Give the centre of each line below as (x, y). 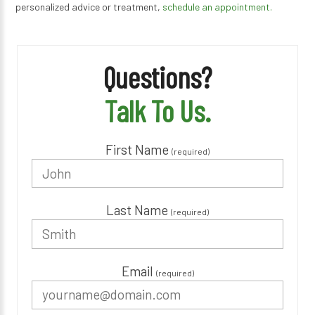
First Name (139, 149)
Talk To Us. (157, 110)
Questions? (157, 76)
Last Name (139, 210)
